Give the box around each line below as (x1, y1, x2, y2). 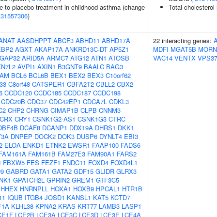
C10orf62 (106, 71, 131, 80)
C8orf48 (8, 79, 30, 89)
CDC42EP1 (49, 97, 81, 106)
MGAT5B (170, 45, 196, 54)
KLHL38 (11, 201, 33, 211)
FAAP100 (92, 140, 119, 150)
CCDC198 (93, 88, 121, 97)
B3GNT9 (58, 62, 82, 71)
